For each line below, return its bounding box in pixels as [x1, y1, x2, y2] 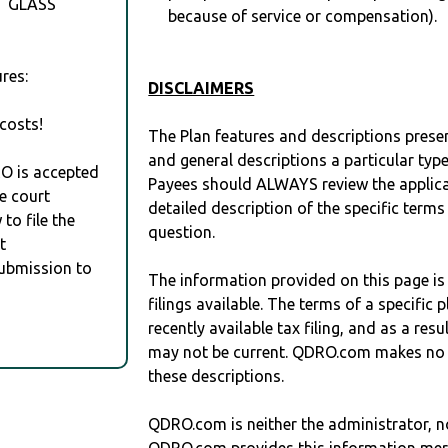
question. [148, 223, 216, 242]
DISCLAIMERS [148, 79, 255, 98]
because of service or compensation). [168, 7, 438, 26]
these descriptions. [148, 367, 285, 386]
